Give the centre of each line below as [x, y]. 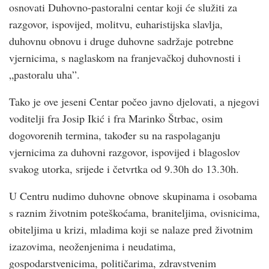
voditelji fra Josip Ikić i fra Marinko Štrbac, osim [116, 118]
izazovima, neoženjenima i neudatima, [92, 246]
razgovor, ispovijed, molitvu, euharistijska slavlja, [116, 24]
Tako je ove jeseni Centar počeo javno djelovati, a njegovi [134, 101]
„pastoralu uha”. [44, 74]
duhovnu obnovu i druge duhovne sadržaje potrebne [121, 41]
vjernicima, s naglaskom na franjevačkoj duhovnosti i [125, 57]
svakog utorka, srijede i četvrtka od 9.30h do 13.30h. [126, 168]
